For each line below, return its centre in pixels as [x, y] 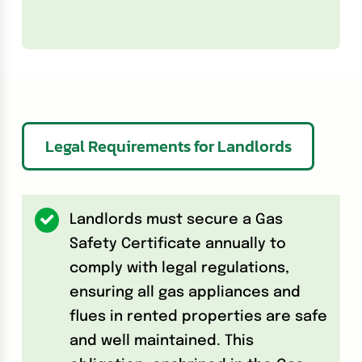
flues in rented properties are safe [199, 317]
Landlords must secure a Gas [177, 220]
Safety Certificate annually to [178, 244]
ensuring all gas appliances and [185, 293]
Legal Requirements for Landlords [168, 147]
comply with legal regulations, [180, 269]
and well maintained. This [162, 341]
